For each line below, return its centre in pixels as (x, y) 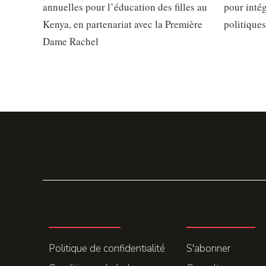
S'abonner (208, 249)
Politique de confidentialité (107, 249)
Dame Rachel (71, 41)
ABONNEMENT (221, 234)
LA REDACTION (84, 234)
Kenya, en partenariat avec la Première (123, 24)
